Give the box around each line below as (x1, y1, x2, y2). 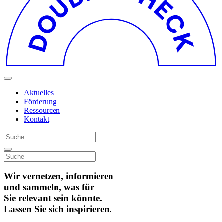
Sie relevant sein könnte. (4, 192, 102, 203)
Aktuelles (24, 88, 54, 97)
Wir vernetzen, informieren (4, 170, 113, 181)
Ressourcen (24, 106, 60, 114)
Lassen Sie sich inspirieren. (4, 203, 112, 214)
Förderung (24, 97, 56, 106)
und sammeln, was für (4, 181, 94, 192)
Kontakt (24, 115, 49, 123)
